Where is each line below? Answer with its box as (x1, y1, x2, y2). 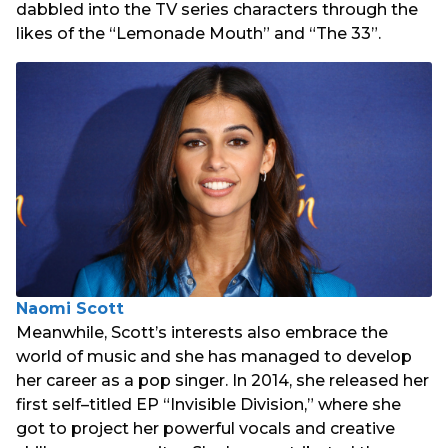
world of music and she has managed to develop (16, 346, 412, 366)
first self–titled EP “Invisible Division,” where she (16, 394, 401, 414)
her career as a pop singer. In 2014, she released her (16, 370, 429, 390)
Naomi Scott (16, 298, 124, 318)
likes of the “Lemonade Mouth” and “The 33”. (16, 23, 381, 43)
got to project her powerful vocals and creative (16, 418, 395, 438)
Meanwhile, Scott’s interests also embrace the (16, 322, 388, 342)
